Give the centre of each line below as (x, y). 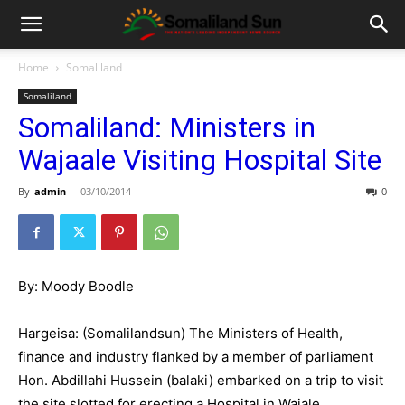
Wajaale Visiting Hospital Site (200, 160)
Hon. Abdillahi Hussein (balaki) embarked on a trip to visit (201, 380)
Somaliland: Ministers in (167, 127)
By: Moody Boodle (76, 286)
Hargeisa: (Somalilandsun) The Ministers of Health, (180, 333)
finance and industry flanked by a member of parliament (196, 357)
